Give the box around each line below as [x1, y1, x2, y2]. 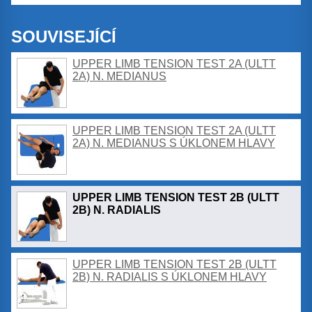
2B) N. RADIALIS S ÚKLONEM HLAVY [72, 270, 267, 283]
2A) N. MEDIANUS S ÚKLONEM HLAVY [72, 136, 275, 149]
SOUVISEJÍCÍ [11, 26, 116, 46]
